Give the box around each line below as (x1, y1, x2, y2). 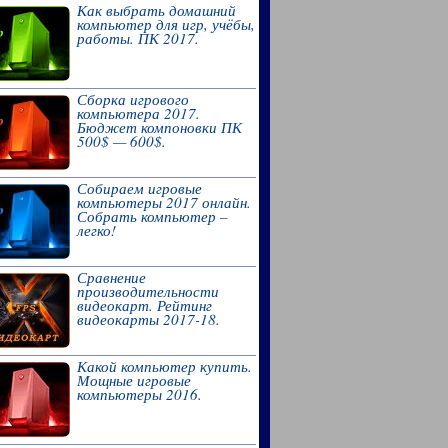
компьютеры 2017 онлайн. (76, 191, 251, 212)
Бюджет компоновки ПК (76, 116, 242, 137)
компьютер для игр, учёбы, (76, 13, 255, 34)
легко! (76, 219, 116, 240)
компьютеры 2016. (76, 383, 202, 404)
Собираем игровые (76, 177, 202, 198)
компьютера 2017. (76, 102, 200, 123)
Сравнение (76, 266, 146, 287)
